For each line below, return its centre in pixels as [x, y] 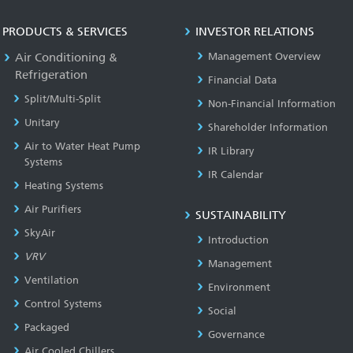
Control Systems [63, 303]
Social [222, 310]
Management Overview [264, 56]
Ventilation [52, 280]
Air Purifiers [53, 209]
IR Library [231, 150]
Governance [236, 334]
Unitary [42, 122]
